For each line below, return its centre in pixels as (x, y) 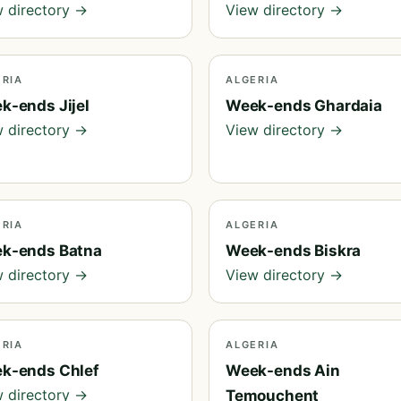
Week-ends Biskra (294, 251)
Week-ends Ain (283, 371)
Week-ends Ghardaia (304, 106)
